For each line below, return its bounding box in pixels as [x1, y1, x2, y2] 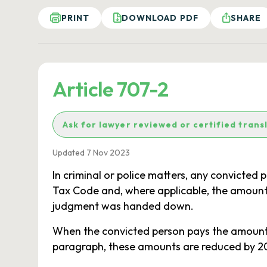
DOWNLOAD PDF [122, 13, 198, 23]
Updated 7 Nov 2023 [52, 147, 130, 158]
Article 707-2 [52, 76, 169, 102]
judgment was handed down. [52, 199, 194, 213]
